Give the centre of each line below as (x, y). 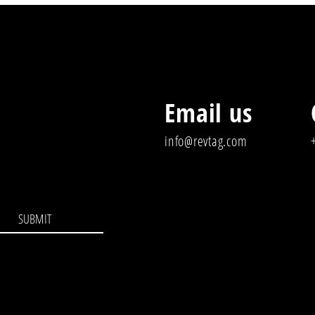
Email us (208, 113)
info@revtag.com (206, 141)
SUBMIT (34, 219)
